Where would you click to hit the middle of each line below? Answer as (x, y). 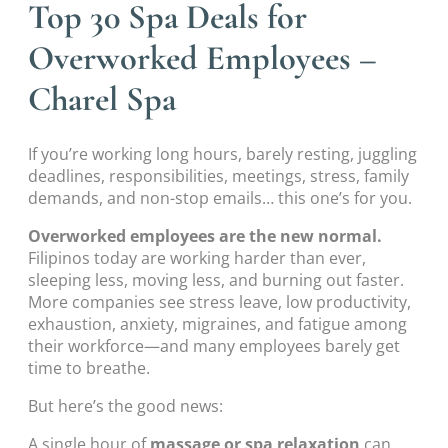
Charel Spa (102, 98)
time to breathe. (89, 367)
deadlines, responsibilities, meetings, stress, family (218, 175)
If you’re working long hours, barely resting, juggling (222, 153)
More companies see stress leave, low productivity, (219, 301)
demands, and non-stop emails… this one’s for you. (220, 197)
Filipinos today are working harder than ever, (197, 257)
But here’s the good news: (125, 406)
